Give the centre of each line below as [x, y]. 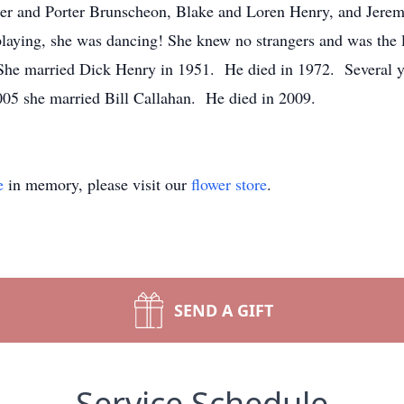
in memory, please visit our [97, 184]
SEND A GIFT [224, 310]
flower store [229, 184]
